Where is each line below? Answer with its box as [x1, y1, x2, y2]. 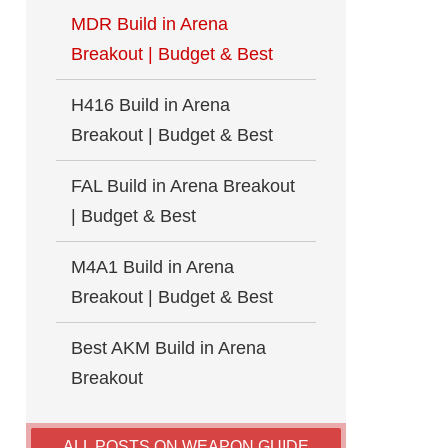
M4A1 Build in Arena [71, 257, 234, 277]
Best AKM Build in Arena [71, 338, 266, 358]
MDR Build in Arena [71, 14, 228, 34]
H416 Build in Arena [71, 95, 230, 115]
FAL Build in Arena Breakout [71, 176, 295, 196]
